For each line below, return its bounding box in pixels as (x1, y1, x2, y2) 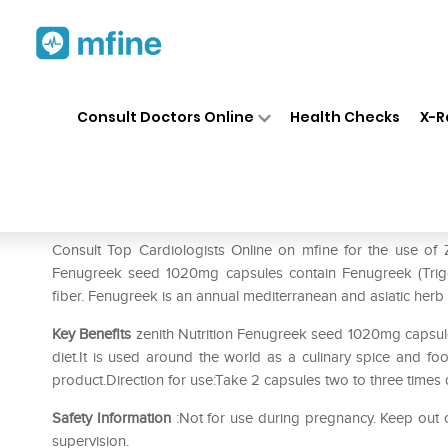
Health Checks (290, 106, 401, 127)
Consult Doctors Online (76, 106, 254, 127)
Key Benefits (52, 325, 132, 343)
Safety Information (52, 409, 171, 427)
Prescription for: (52, 210, 166, 230)
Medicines (201, 89, 263, 107)
